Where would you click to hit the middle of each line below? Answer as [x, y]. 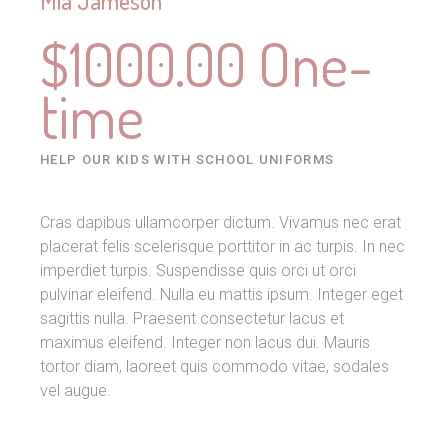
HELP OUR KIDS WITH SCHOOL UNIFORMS [187, 159]
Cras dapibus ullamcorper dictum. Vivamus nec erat [220, 222]
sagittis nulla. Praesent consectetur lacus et [192, 318]
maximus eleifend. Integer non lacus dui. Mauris [205, 342]
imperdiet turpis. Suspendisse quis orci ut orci [198, 270]
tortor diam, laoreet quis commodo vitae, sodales [214, 366]
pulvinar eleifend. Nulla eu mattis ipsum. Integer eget [221, 294]
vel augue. [75, 390]
